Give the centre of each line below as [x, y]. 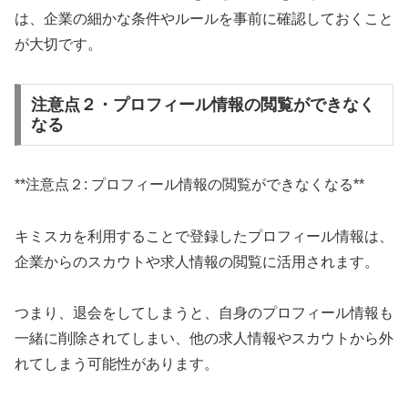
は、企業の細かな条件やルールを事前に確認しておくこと [204, 19]
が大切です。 [58, 45]
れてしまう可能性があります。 [117, 364]
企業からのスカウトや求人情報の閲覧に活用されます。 [197, 261]
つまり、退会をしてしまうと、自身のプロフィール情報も [204, 313]
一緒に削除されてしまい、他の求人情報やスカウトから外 [204, 339]
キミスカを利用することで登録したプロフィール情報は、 [204, 236]
